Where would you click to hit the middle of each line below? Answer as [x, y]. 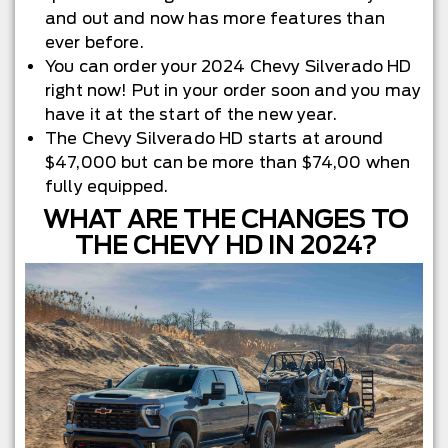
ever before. [94, 42]
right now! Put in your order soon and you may [233, 90]
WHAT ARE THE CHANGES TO [226, 219]
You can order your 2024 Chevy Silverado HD [228, 66]
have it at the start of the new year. [190, 114]
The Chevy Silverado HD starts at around [214, 138]
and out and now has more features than [214, 18]
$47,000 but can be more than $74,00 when [227, 162]
